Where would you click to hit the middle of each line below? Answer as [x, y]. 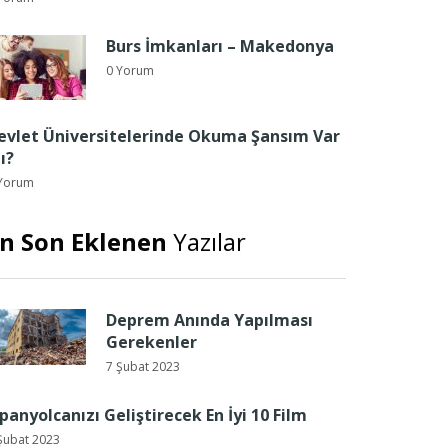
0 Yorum [130, 70]
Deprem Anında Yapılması [209, 320]
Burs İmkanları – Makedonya [220, 46]
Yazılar [206, 241]
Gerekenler [151, 342]
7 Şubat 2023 [143, 366]
